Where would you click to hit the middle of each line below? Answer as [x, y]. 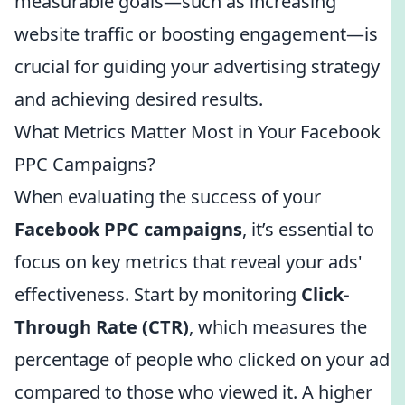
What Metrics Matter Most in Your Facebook [198, 132]
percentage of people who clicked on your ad [202, 359]
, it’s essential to [308, 229]
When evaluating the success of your [168, 197]
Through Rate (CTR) [102, 327]
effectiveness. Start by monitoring [158, 294]
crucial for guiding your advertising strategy [197, 66]
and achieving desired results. [139, 99]
